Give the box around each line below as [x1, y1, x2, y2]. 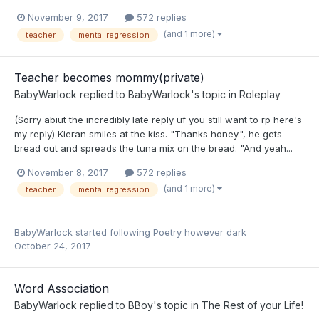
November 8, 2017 [28, 166, 108, 178]
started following [73, 226, 153, 239]
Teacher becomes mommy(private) [14, 70, 204, 85]
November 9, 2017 [28, 11, 108, 23]
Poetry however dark [153, 226, 246, 239]
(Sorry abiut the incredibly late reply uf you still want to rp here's [14, 113, 302, 125]
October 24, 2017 [14, 240, 91, 252]
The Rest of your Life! [202, 299, 303, 312]
